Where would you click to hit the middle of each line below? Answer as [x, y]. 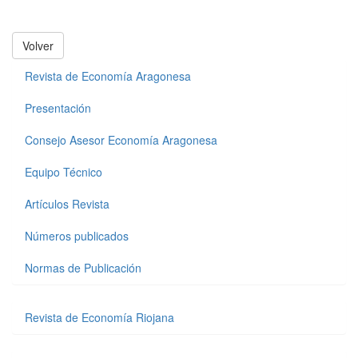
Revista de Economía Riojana [99, 318]
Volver [38, 46]
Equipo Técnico [64, 172]
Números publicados [77, 236]
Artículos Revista [67, 204]
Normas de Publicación [83, 268]
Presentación [58, 108]
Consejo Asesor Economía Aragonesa [121, 140]
